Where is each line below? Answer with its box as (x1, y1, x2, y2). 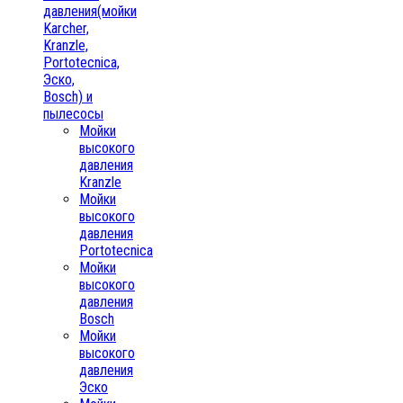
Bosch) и (43, 87, 93, 105)
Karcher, (43, 19, 89, 37)
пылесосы (43, 104, 103, 122)
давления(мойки (43, 2, 137, 20)
